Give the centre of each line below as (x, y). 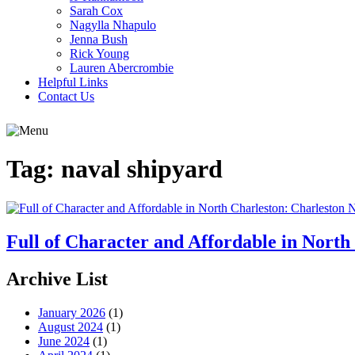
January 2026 (72, 312)
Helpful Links (73, 82)
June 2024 (64, 341)
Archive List (57, 279)
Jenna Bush (99, 39)
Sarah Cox (96, 11)
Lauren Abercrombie (122, 68)
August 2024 (71, 326)
